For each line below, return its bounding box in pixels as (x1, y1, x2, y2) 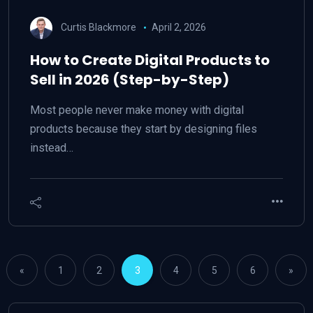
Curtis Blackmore (61, 21, 136, 33)
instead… (30, 141, 73, 154)
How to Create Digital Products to (30, 50, 270, 70)
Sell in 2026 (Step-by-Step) (30, 70, 229, 89)
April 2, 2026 (151, 21, 206, 33)
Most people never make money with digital (30, 103, 244, 117)
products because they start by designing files (30, 122, 257, 136)
